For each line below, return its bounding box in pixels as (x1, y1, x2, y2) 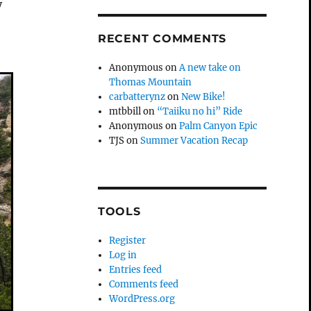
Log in (109, 249, 137, 261)
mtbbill (109, 105, 142, 117)
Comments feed (109, 278, 179, 290)
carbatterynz (109, 90, 166, 103)
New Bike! (181, 90, 226, 103)
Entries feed (109, 263, 162, 276)
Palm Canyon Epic (179, 119, 258, 132)
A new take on (179, 61, 242, 74)
